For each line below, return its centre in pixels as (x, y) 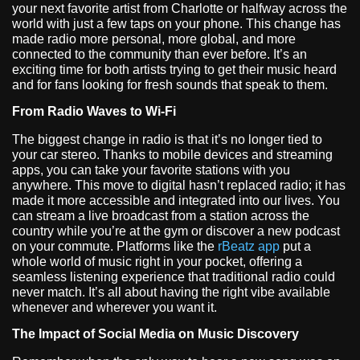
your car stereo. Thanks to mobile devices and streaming (172, 154)
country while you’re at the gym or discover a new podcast (176, 231)
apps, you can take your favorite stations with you (151, 170)
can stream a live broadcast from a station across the (161, 215)
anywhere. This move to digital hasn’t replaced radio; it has (179, 185)
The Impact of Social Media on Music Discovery (155, 334)
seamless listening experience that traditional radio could (174, 276)
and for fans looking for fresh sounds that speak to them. (170, 84)
